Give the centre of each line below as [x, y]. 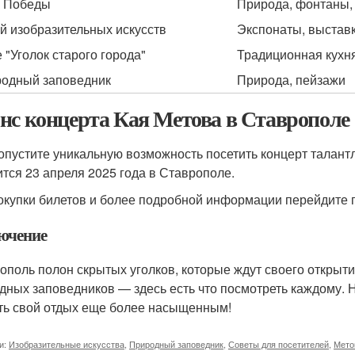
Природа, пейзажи [291, 80]
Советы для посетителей [279, 344]
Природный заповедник [176, 344]
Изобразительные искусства [67, 344]
